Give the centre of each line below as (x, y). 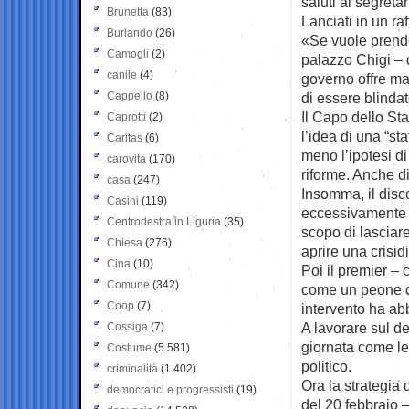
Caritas (125, 137)
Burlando (130, 32)
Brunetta (128, 11)
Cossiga (127, 326)
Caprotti (126, 116)
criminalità (132, 368)
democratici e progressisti (170, 389)
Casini (123, 200)
